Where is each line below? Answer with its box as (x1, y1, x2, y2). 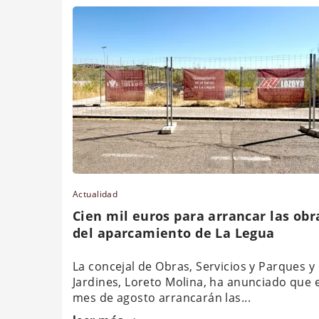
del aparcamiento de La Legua (73, 224, 275, 241)
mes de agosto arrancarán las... (73, 289, 251, 305)
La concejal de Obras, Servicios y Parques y (73, 258, 315, 274)
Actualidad (73, 187, 118, 200)
